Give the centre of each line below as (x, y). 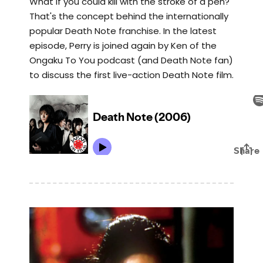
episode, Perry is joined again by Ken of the (123, 45)
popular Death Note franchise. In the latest (123, 31)
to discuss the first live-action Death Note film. (131, 75)
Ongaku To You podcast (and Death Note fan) (131, 60)
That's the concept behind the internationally (129, 16)
